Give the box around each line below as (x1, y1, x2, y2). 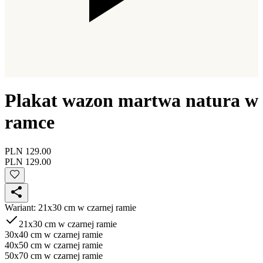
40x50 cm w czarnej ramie (5, 240, 103, 250)
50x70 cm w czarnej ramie (5, 250, 103, 261)
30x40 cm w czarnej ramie (5, 229, 103, 240)
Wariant (5, 202, 33, 213)
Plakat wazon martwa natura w (5, 90, 258, 112)
